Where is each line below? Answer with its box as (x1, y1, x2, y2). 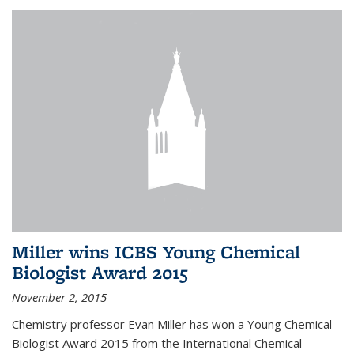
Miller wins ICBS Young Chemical (12, 239, 300, 264)
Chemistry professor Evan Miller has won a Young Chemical (12, 315, 332, 332)
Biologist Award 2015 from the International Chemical (12, 334, 302, 351)
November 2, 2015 (12, 288, 107, 305)
